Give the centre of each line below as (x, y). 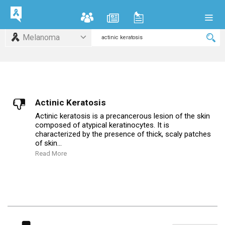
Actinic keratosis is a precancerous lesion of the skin (123, 116)
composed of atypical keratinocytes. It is (102, 125)
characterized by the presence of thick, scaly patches (123, 134)
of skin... (48, 143)
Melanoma (41, 37)
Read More (51, 153)
